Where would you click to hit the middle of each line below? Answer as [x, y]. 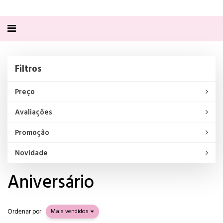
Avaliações [34, 112]
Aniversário [51, 182]
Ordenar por [24, 211]
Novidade [31, 153]
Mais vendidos [70, 211]
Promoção [32, 133]
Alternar [25, 28]
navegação [30, 38]
